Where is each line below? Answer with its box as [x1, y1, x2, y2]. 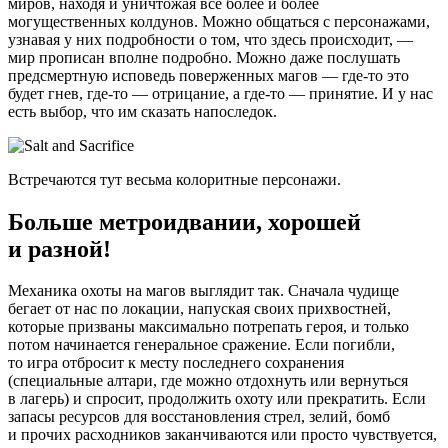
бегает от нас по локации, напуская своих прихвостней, [8, 300, 391, 318]
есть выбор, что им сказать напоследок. [8, 102, 277, 120]
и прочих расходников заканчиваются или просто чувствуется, [8, 426, 437, 444]
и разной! [8, 235, 111, 262]
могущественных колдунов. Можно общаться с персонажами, [8, 12, 430, 30]
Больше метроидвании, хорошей [8, 208, 361, 235]
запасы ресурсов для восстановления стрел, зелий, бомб [8, 408, 390, 426]
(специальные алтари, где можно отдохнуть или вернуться [8, 372, 408, 390]
